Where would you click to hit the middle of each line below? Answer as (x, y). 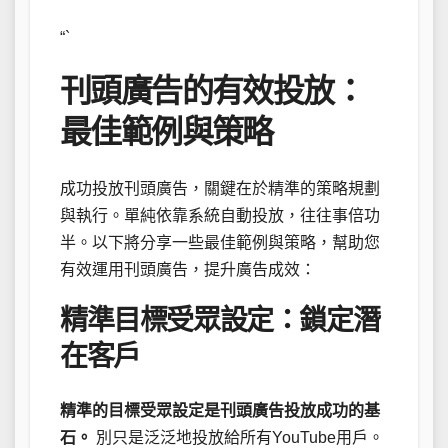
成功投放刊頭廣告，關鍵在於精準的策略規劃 (220, 189)
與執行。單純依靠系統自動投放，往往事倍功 (220, 216)
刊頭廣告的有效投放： (212, 90)
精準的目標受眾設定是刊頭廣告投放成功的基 (220, 411)
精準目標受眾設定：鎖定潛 (220, 321)
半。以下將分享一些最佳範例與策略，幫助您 (220, 243)
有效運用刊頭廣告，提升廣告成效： (188, 270)
